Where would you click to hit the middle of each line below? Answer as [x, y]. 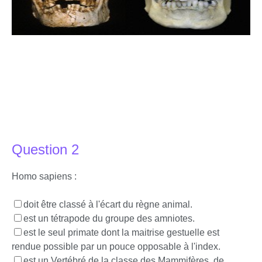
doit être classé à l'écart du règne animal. [108, 204]
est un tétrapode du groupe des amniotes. [109, 218]
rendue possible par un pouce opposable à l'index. [116, 247]
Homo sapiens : [44, 176]
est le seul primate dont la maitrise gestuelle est [121, 232]
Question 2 [45, 149]
